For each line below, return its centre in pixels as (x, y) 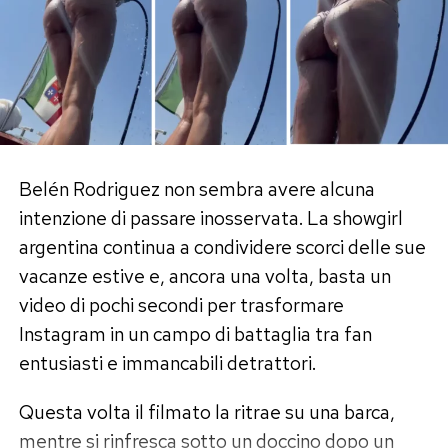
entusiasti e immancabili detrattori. (167, 363)
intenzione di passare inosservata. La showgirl (210, 218)
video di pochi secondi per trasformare (181, 305)
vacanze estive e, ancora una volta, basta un (204, 276)
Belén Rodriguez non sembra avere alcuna (196, 189)
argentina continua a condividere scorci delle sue (222, 247)
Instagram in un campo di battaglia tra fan (195, 334)
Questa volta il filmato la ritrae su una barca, (206, 412)
